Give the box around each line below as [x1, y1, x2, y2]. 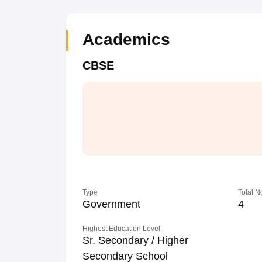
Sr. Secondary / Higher [82, 235, 188, 246]
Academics [82, 30, 170, 49]
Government [82, 198, 140, 210]
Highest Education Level [82, 225, 160, 233]
